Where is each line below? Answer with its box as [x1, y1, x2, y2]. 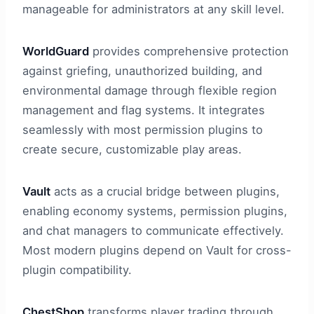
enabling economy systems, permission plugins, [22, 204, 287, 219]
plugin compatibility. [22, 263, 132, 278]
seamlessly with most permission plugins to [22, 123, 263, 137]
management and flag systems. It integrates [22, 103, 265, 118]
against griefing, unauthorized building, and [22, 64, 262, 78]
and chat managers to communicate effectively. [22, 224, 284, 238]
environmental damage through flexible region [22, 83, 277, 98]
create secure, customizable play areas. [22, 142, 242, 157]
